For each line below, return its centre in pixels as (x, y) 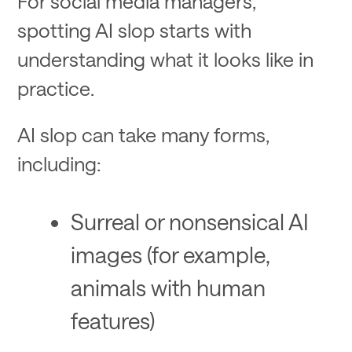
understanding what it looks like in (166, 59)
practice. (59, 88)
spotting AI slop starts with (135, 29)
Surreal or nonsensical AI (189, 221)
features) (112, 320)
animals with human (168, 287)
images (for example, (170, 254)
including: (59, 164)
